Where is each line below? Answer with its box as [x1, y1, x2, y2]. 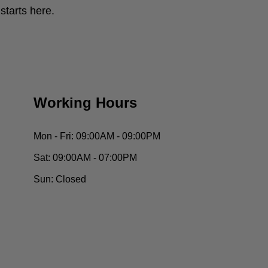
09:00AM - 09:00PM [73, 131, 160, 141]
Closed [53, 174, 86, 184]
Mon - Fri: [33, 131, 74, 141]
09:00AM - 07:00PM [50, 153, 137, 163]
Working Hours [33, 95, 137, 111]
